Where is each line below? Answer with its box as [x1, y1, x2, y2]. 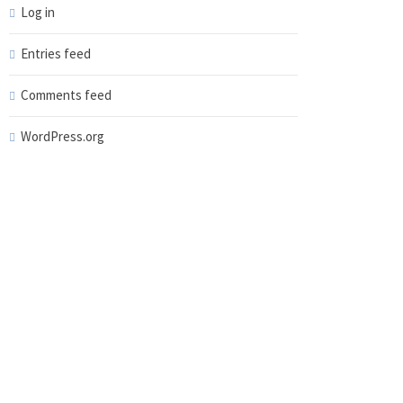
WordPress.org [20, 128, 104, 145]
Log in [20, 4, 55, 21]
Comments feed [20, 86, 112, 103]
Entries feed [20, 45, 91, 62]
